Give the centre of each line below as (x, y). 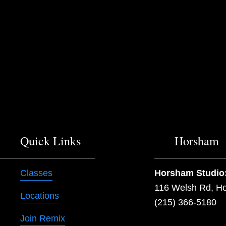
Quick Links (50, 140)
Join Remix (43, 218)
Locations (40, 195)
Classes (36, 173)
